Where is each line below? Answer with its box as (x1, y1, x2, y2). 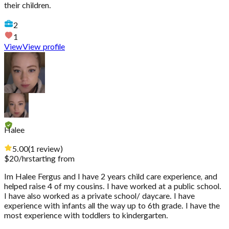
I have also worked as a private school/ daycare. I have (4, 192, 195, 201)
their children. (4, 2, 51, 10)
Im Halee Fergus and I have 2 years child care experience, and (4, 173, 217, 181)
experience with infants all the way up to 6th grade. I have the (4, 202, 220, 211)
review (37, 145, 60, 154)
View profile (22, 43, 65, 52)
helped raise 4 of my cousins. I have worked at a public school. (4, 182, 221, 191)
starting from (29, 155, 75, 164)
